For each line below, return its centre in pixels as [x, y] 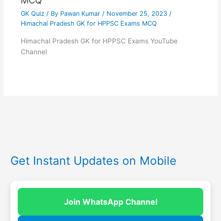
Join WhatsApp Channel [110, 202]
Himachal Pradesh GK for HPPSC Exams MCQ [89, 24]
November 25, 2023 [138, 14]
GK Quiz [32, 14]
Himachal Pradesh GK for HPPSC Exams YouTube [99, 41]
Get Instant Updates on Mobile [94, 161]
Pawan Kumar [81, 14]
